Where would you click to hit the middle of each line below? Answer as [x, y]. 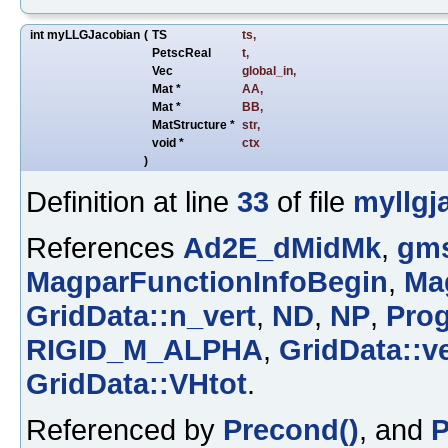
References [104, 247]
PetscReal [183, 52]
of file [311, 201]
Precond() [291, 429]
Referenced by [124, 429]
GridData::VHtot [136, 383]
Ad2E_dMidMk [282, 247]
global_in [267, 70]
